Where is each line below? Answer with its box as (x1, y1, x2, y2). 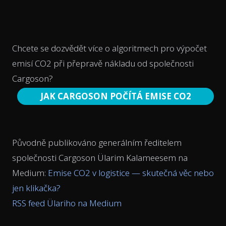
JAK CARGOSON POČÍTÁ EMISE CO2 (40, 90, 191, 102)
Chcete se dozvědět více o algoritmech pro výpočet (12, 42, 207, 54)
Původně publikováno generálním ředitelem (12, 137, 182, 149)
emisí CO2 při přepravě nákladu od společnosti (12, 58, 194, 70)
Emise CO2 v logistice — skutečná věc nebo (48, 167, 214, 179)
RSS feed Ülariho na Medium (12, 197, 122, 209)
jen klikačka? (12, 182, 61, 194)
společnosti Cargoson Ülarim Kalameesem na (12, 152, 188, 164)
